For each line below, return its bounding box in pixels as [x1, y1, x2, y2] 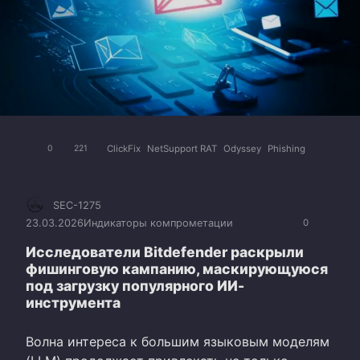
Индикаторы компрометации [84, 216, 233, 229]
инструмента [26, 293, 121, 311]
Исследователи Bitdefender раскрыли [26, 243, 304, 260]
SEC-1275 [53, 198, 101, 211]
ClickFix [107, 142, 141, 154]
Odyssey [223, 142, 261, 154]
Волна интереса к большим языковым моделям [26, 333, 329, 350]
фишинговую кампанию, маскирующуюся [26, 260, 328, 277]
